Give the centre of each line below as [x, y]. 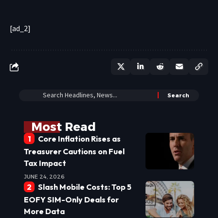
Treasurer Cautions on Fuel [74, 151]
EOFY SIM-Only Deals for [71, 200]
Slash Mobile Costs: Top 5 [84, 187]
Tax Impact [45, 163]
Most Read [64, 127]
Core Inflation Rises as [79, 138]
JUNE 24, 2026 [44, 176]
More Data [44, 211]
